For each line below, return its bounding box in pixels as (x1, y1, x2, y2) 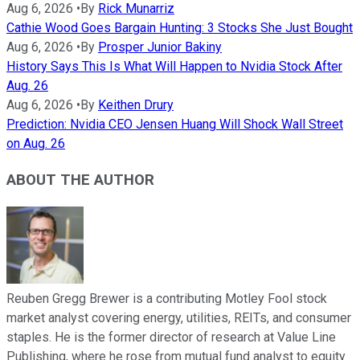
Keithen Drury (98, 97, 174, 113)
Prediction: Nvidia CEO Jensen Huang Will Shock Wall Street (6, 117, 343, 133)
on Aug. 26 (6, 136, 65, 152)
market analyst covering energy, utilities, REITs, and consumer (6, 309, 351, 325)
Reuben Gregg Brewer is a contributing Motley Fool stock (6, 290, 327, 306)
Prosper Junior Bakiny (98, 39, 222, 55)
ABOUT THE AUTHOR (6, 171, 154, 190)
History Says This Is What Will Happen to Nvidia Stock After (6, 59, 342, 75)
